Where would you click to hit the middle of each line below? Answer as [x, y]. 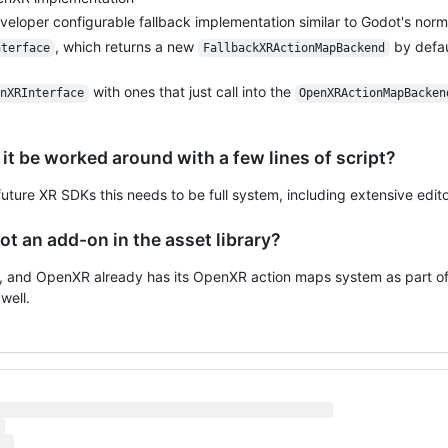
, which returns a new [126, 46]
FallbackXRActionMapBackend [293, 47]
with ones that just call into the [191, 92]
